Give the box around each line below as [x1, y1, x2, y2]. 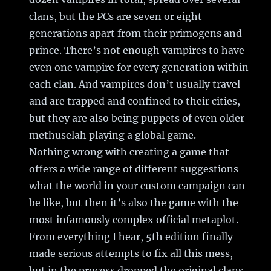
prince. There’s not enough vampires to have [29, 44, 245, 56]
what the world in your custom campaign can [29, 179, 246, 192]
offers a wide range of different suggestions [29, 162, 239, 175]
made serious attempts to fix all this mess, [29, 247, 233, 260]
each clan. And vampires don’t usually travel [29, 77, 241, 90]
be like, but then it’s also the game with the [29, 196, 239, 209]
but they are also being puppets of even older [29, 111, 245, 124]
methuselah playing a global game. [29, 128, 197, 141]
